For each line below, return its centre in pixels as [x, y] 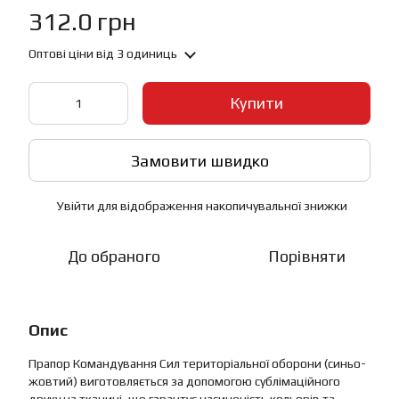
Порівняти [306, 256]
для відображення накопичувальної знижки [221, 206]
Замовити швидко [199, 160]
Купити [256, 103]
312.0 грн [82, 21]
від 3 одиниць [135, 53]
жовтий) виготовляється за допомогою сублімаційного [184, 381]
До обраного [114, 256]
